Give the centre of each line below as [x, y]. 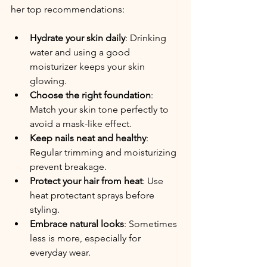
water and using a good [81, 52]
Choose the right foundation [90, 95]
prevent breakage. [68, 167]
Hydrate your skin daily [77, 38]
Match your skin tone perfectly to [100, 110]
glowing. [48, 81]
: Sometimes [152, 224]
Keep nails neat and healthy [88, 138]
